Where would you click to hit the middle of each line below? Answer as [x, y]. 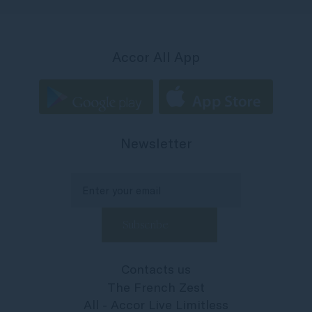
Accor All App [156, 57]
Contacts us [156, 269]
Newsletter [156, 143]
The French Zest [156, 287]
